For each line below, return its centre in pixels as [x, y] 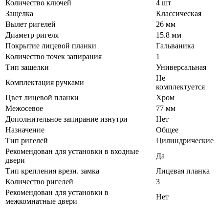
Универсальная [181, 67]
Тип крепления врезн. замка [52, 171]
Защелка [19, 14]
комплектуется [180, 87]
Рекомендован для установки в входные [72, 152]
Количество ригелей [39, 182]
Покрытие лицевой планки [51, 46]
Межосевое [24, 109]
